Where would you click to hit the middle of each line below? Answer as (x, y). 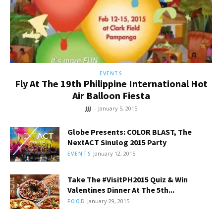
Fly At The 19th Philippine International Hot (111, 83)
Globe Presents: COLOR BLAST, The (130, 132)
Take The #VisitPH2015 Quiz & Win (128, 179)
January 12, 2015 (114, 153)
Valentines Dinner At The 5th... (121, 190)
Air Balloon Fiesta (111, 95)
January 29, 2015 (108, 201)
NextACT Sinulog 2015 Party (117, 142)
